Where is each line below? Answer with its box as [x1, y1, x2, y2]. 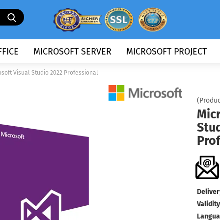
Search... [22, 9, 49, 17]
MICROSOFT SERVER [33, 46, 111, 57]
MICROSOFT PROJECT [126, 46, 207, 57]
